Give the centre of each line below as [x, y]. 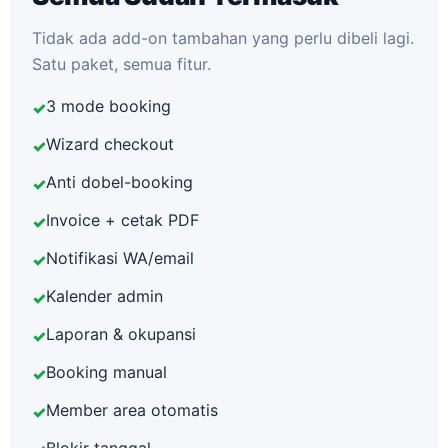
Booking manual [106, 372]
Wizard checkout [110, 144]
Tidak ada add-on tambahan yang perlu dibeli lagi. [223, 38]
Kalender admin [104, 296]
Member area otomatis [132, 410]
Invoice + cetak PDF [122, 220]
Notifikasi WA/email [120, 258]
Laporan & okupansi [121, 334]
